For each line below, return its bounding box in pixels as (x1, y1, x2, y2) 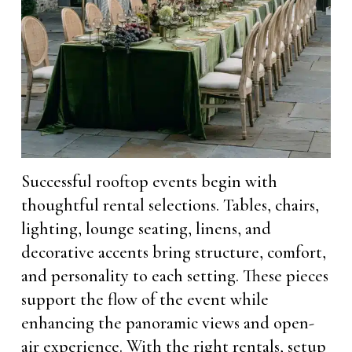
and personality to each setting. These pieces (20, 265, 328, 286)
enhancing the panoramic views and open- (20, 312, 314, 333)
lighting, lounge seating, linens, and (20, 218, 271, 239)
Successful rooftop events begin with (20, 170, 277, 192)
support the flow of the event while (20, 288, 269, 310)
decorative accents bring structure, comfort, (20, 241, 326, 262)
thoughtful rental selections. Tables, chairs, (20, 194, 319, 215)
